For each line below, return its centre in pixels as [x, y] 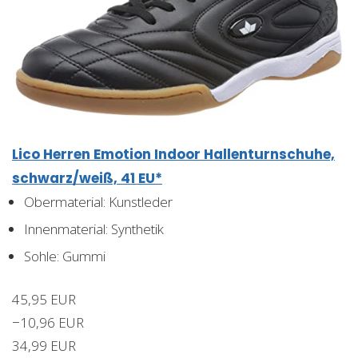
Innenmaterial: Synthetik [94, 229]
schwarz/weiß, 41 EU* [87, 178]
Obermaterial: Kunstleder [98, 201]
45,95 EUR [44, 299]
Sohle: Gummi [65, 256]
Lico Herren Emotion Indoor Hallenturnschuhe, [173, 154]
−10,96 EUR [48, 322]
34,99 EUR [44, 345]
